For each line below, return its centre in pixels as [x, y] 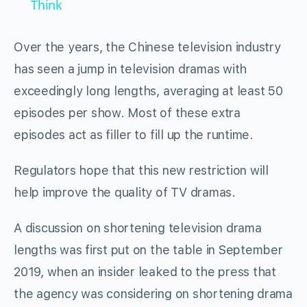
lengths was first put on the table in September [148, 250]
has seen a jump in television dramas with [131, 69]
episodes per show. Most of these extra [127, 113]
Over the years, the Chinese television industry [147, 47]
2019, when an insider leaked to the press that [145, 272]
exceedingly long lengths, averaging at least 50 [148, 91]
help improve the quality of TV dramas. [125, 193]
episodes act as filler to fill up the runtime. [134, 135]
